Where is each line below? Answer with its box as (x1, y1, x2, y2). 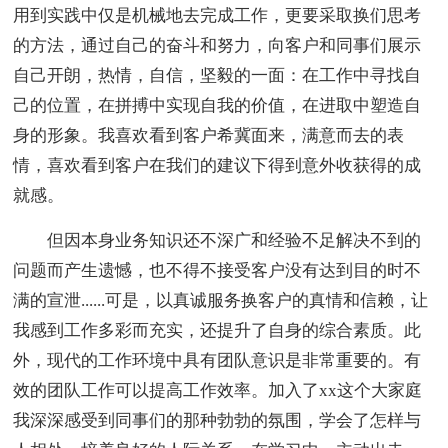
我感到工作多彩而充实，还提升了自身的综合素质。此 (13, 321, 422, 341)
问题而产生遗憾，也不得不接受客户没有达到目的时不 (13, 261, 422, 281)
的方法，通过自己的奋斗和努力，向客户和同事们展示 (13, 36, 422, 56)
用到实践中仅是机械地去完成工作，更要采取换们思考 (13, 6, 422, 26)
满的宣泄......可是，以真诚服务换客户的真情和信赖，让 (13, 291, 429, 311)
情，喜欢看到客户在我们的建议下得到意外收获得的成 (13, 156, 422, 176)
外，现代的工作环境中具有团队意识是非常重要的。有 (13, 351, 422, 371)
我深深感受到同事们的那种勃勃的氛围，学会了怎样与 (13, 411, 422, 431)
